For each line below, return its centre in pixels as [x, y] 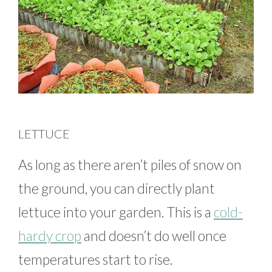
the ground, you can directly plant [117, 189]
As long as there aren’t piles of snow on [130, 165]
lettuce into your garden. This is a [116, 212]
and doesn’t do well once [154, 236]
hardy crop [50, 236]
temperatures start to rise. [96, 260]
